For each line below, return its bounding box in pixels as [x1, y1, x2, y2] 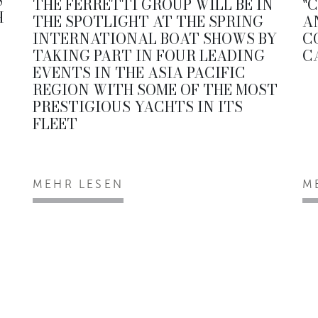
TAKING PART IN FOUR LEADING [33, 44, 265, 67]
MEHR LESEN [33, 177, 124, 191]
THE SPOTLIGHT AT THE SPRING [33, 10, 263, 33]
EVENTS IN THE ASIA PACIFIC [33, 61, 246, 84]
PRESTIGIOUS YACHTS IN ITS [33, 95, 243, 118]
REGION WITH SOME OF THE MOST [33, 78, 278, 101]
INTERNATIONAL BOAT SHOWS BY [33, 27, 277, 50]
